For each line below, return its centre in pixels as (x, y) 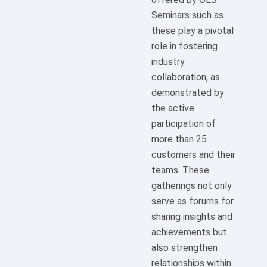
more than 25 (179, 139)
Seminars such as (187, 15)
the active (173, 108)
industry (168, 62)
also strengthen (184, 248)
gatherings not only (192, 186)
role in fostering (184, 46)
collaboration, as (186, 77)
